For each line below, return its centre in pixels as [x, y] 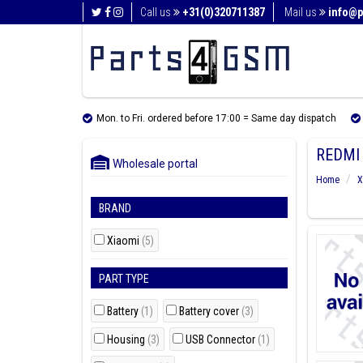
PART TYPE [124, 279]
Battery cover [210, 311]
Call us [157, 12]
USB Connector [222, 340]
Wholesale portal [152, 164]
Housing [127, 340]
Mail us [302, 12]
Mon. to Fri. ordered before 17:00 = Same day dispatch [216, 118]
